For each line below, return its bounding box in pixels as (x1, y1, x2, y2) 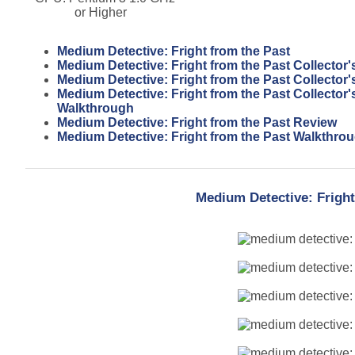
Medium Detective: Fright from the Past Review (57, 115, 337, 129)
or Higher (74, 5, 127, 19)
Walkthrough (57, 101, 134, 115)
